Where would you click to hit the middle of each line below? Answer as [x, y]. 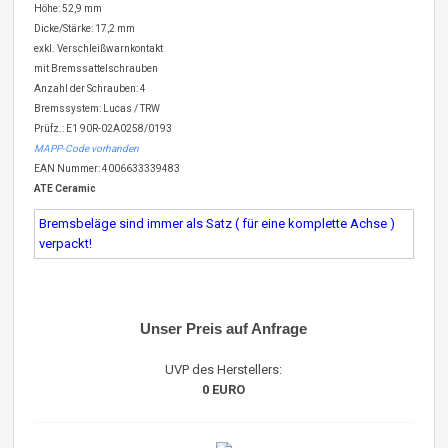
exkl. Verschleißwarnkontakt [99, 49]
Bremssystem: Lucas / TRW [97, 109]
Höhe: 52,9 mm [68, 9]
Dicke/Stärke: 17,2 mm [85, 29]
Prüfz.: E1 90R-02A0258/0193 [103, 129]
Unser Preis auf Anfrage [224, 329]
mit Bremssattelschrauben [96, 69]
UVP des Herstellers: [224, 370]
